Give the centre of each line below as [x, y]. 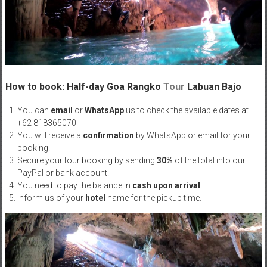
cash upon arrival [166, 185]
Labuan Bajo [213, 86]
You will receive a [50, 135]
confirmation [108, 135]
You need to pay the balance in [74, 185]
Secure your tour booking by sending [86, 160]
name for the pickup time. [153, 198]
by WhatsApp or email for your [192, 135]
